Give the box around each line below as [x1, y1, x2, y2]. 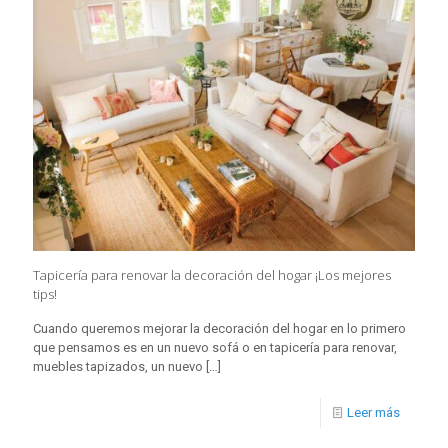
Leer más [347, 404, 400, 420]
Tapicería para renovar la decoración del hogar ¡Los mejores [33, 265, 391, 284]
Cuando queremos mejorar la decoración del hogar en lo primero [33, 320, 406, 336]
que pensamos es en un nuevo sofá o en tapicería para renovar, [33, 339, 397, 355]
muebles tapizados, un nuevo [33, 358, 203, 374]
